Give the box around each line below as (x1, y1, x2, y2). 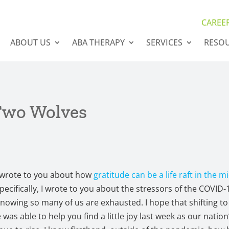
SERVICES (146, 37, 182, 48)
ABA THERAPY (72, 37, 125, 48)
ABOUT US (10, 37, 51, 48)
